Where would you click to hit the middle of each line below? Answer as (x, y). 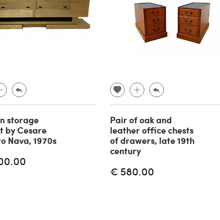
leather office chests (152, 130)
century (125, 151)
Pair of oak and (141, 120)
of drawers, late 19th (152, 140)
